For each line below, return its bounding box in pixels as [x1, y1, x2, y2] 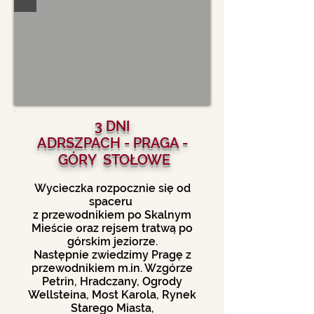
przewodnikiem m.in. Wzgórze [32, 261, 193, 275]
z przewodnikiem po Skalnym [33, 208, 191, 221]
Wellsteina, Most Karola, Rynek [28, 288, 196, 301]
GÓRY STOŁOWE [54, 151, 170, 168]
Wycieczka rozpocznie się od [34, 182, 191, 195]
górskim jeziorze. [67, 235, 158, 248]
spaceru [89, 195, 135, 208]
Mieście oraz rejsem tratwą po [32, 221, 193, 235]
